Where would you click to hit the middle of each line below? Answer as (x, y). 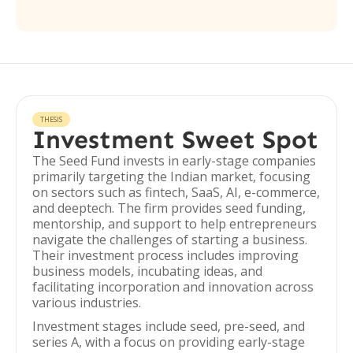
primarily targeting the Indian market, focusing (171, 176)
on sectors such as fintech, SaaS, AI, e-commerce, (176, 192)
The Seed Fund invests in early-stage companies (174, 161)
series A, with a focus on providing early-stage (169, 342)
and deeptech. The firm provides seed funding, (169, 208)
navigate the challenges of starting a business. (170, 240)
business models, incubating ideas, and (147, 271)
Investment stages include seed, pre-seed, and (169, 326)
